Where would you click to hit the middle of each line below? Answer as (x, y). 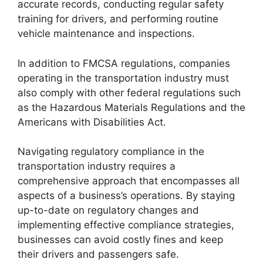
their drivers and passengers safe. (98, 254)
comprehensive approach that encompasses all (129, 181)
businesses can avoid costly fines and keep (120, 240)
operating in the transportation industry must (123, 78)
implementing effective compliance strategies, (126, 225)
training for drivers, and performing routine (118, 19)
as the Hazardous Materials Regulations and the (131, 107)
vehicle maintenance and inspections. (106, 33)
